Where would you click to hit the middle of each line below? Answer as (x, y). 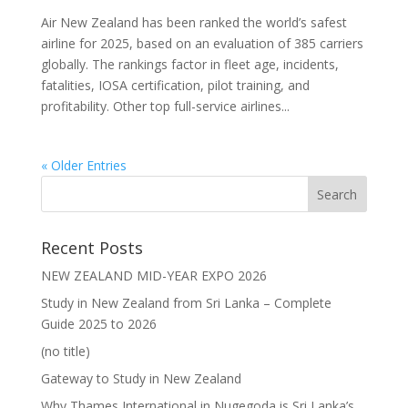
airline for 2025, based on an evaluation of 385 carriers (202, 43)
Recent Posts (92, 247)
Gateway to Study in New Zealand (141, 378)
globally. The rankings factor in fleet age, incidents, (189, 64)
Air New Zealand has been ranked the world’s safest (194, 22)
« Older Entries (83, 165)
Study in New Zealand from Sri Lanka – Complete (186, 302)
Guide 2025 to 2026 (98, 323)
